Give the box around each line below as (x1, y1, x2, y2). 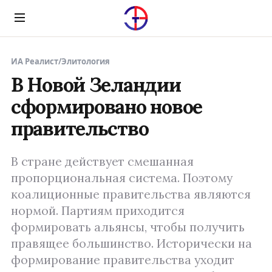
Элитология (61, 56, 110, 67)
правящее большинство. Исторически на (11, 236, 252, 251)
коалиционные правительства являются (11, 186, 251, 202)
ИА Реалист (11, 56, 58, 67)
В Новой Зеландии (11, 72, 181, 97)
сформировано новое (11, 94, 202, 119)
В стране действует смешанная (11, 154, 194, 169)
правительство (11, 116, 149, 141)
